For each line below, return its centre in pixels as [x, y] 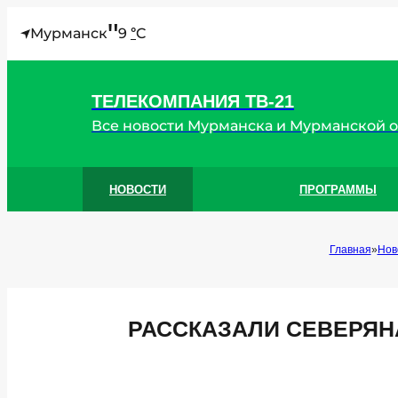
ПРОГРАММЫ [338, 189]
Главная [350, 250]
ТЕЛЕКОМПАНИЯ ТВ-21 [193, 101]
